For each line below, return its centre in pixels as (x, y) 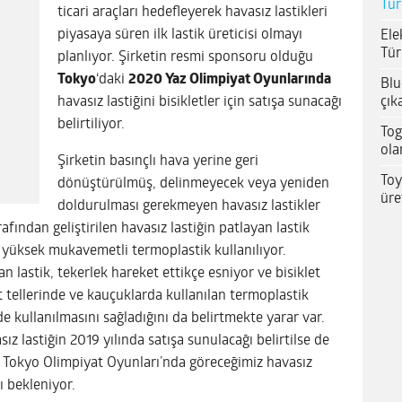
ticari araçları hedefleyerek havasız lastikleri (192, 12)
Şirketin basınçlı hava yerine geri (158, 161)
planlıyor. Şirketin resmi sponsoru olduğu (185, 57)
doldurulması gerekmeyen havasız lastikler (189, 206)
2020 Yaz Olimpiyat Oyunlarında (230, 79)
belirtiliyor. (91, 124)
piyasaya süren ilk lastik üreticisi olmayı (180, 35)
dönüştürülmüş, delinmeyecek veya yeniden (193, 184)
